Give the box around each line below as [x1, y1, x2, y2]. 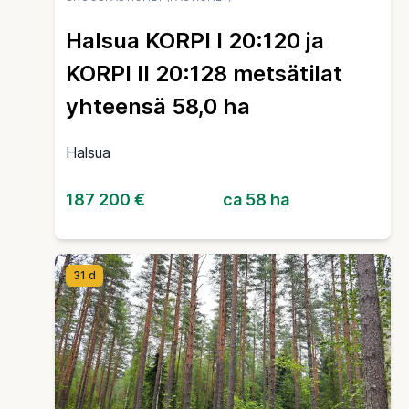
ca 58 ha [223, 190, 289, 210]
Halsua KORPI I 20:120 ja [66, 27, 324, 55]
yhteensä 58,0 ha [66, 93, 250, 121]
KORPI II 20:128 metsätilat [66, 60, 342, 88]
